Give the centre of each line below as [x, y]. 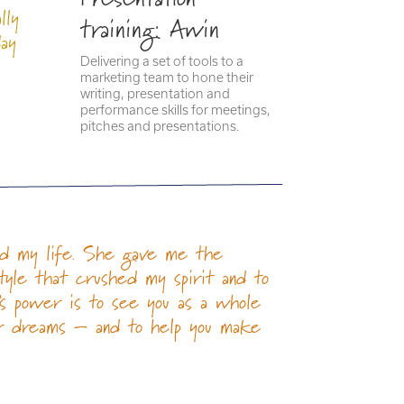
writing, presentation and [156, 94]
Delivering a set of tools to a [162, 61]
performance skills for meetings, [176, 110]
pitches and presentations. [161, 126]
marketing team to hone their [167, 78]
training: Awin [150, 29]
